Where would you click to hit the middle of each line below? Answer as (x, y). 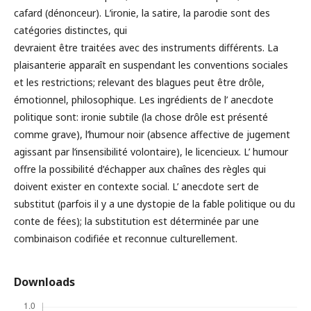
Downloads (44, 282)
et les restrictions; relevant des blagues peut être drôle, (139, 83)
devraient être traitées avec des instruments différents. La (146, 48)
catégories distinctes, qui (70, 31)
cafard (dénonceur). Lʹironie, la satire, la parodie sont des (142, 13)
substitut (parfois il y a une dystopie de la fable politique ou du (154, 204)
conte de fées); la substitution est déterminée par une (136, 221)
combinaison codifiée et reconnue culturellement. (126, 239)
